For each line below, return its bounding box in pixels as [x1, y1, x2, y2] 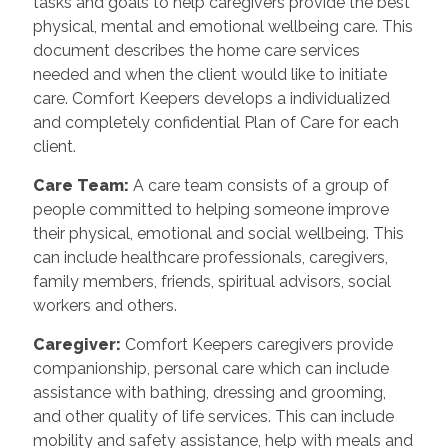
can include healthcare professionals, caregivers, [32, 247, 388, 267]
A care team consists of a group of [128, 175, 389, 195]
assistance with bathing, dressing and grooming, [32, 382, 386, 402]
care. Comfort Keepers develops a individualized [32, 88, 390, 108]
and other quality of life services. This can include [32, 406, 394, 426]
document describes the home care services [32, 40, 360, 60]
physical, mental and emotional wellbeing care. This [32, 16, 413, 36]
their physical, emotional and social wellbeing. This [32, 223, 404, 243]
